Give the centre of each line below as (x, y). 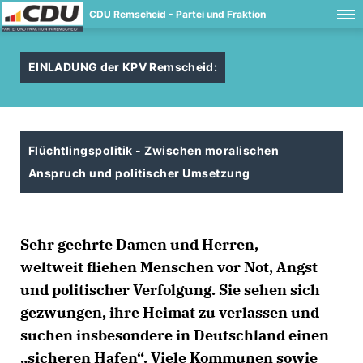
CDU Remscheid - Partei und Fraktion (177, 14)
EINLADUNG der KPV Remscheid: (123, 67)
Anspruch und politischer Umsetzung (139, 173)
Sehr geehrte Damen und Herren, (139, 244)
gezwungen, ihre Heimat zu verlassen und (170, 312)
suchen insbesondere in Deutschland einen (175, 335)
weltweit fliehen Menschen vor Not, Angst (169, 267)
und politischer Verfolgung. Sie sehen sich (170, 290)
